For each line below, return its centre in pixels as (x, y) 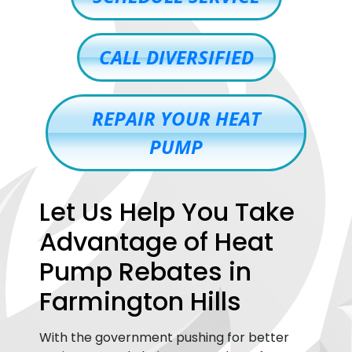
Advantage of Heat (156, 242)
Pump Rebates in (145, 271)
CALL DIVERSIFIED (176, 57)
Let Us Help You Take (167, 212)
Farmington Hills (140, 301)
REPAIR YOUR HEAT (176, 118)
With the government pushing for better (164, 337)
